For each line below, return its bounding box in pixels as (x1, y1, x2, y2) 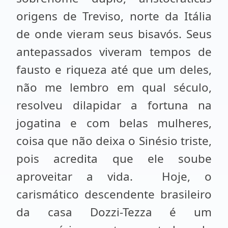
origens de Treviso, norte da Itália (16, 8, 212, 24)
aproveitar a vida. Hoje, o (16, 168, 212, 184)
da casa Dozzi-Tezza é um (16, 204, 212, 220)
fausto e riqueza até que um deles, (16, 62, 212, 77)
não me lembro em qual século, (16, 79, 212, 95)
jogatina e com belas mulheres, (16, 115, 212, 131)
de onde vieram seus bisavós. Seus (16, 26, 212, 42)
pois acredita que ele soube (16, 151, 212, 166)
